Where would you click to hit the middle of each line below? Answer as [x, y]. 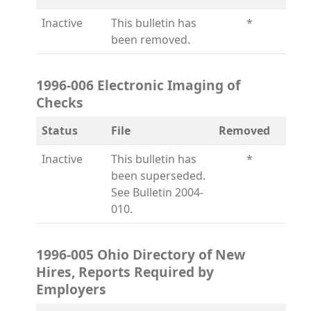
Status [60, 131]
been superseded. [158, 176]
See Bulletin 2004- [157, 192]
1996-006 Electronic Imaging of [138, 85]
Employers [71, 289]
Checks [60, 102]
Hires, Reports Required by [125, 272]
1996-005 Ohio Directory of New [141, 254]
